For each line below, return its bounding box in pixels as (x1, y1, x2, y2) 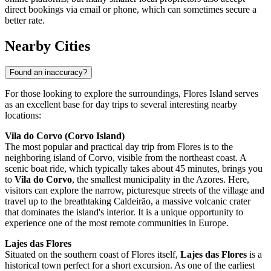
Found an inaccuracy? (10, 68, 87, 77)
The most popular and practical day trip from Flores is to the (5, 142, 233, 152)
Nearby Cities (5, 38, 90, 54)
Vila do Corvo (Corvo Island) (5, 131, 125, 142)
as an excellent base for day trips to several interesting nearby (5, 99, 237, 110)
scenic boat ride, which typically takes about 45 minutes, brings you (5, 163, 263, 174)
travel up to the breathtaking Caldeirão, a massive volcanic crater (5, 196, 250, 207)
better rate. (5, 15, 45, 25)
